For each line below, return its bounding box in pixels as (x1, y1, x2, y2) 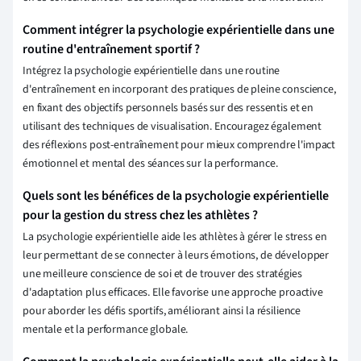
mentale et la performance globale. (23, 322, 189, 338)
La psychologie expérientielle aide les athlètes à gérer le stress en (23, 229, 327, 246)
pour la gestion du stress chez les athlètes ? (23, 206, 258, 225)
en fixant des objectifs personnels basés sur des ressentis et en (23, 100, 314, 117)
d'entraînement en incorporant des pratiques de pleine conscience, (23, 81, 336, 98)
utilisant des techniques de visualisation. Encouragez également (23, 118, 322, 135)
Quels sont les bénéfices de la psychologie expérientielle (23, 187, 329, 205)
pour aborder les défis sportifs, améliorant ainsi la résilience (23, 303, 301, 320)
